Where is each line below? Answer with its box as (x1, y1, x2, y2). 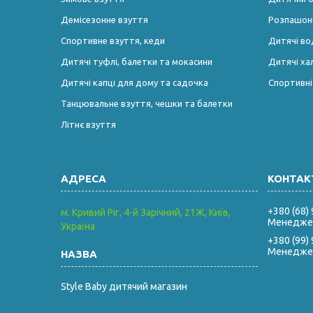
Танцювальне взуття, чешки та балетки (61, 98, 233, 108)
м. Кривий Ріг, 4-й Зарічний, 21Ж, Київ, (61, 206, 231, 218)
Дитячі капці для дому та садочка (61, 77, 209, 87)
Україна (61, 220, 96, 232)
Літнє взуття (61, 119, 117, 129)
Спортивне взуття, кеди (61, 35, 166, 45)
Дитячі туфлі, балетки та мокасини (61, 56, 213, 66)
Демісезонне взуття (61, 14, 149, 24)
